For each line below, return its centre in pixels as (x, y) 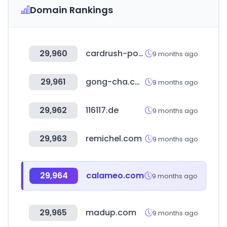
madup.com (111, 213)
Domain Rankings (71, 10)
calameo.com (115, 176)
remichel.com (114, 139)
